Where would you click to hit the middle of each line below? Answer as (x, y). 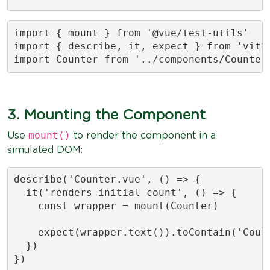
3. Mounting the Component (106, 115)
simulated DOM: (45, 150)
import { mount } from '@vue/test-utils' (131, 33)
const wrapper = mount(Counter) (116, 206)
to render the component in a (143, 135)
